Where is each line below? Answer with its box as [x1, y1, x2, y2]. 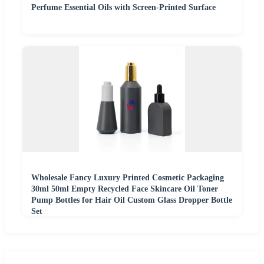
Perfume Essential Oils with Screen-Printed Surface [31, 3, 216, 12]
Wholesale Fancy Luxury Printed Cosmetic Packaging [31, 173, 224, 183]
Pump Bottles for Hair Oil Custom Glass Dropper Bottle [31, 196, 232, 205]
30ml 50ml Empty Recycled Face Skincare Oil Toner [31, 184, 218, 194]
